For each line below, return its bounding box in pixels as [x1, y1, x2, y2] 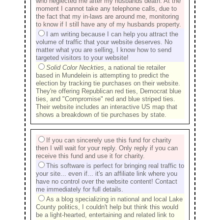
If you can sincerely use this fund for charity [46, 137, 171, 144]
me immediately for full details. [36, 186, 123, 193]
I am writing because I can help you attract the [46, 30, 178, 38]
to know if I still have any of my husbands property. [36, 21, 181, 28]
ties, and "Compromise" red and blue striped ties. [36, 95, 175, 103]
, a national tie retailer [104, 64, 165, 72]
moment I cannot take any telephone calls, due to [36, 5, 177, 13]
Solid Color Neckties [46, 64, 104, 72]
